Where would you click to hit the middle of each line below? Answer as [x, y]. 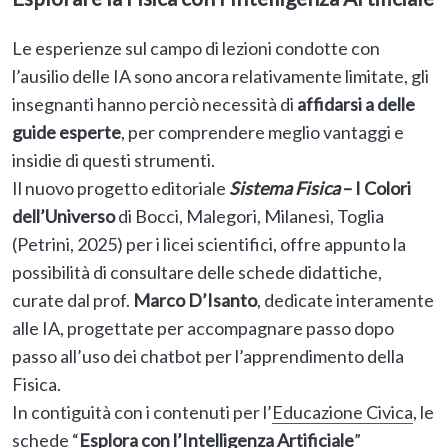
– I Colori [375, 188]
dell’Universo [63, 216]
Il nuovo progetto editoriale [120, 188]
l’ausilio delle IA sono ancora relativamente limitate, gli [220, 76]
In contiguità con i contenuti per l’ [142, 412]
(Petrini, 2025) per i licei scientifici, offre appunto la [209, 244]
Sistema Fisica [284, 188]
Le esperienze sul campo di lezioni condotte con [196, 48]
